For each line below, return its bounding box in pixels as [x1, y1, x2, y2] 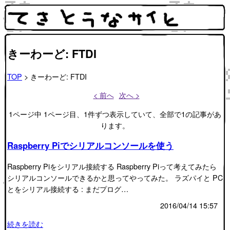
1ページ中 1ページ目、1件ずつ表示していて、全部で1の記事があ [9, 108, 221, 119]
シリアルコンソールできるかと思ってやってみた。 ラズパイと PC [7, 172, 223, 183]
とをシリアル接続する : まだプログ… [7, 183, 128, 195]
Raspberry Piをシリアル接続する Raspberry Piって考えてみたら [7, 161, 217, 172]
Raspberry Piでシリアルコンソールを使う [7, 139, 174, 152]
